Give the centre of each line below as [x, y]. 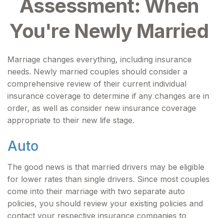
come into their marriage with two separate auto [96, 191]
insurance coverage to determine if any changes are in [108, 96]
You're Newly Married [109, 31]
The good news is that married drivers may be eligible [106, 167]
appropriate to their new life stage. [71, 120]
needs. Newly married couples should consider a [97, 72]
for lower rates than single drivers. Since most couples [109, 179]
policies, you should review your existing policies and [105, 203]
